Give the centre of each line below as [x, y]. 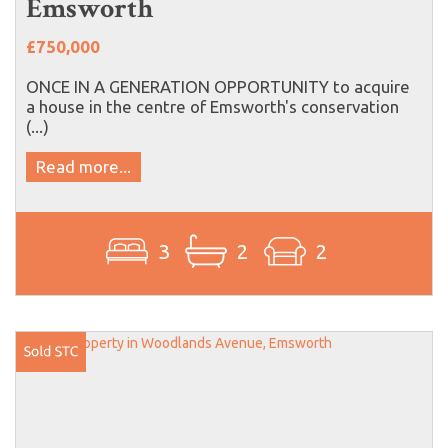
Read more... [83, 166]
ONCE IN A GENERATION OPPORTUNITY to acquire [218, 86]
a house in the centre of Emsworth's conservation [212, 106]
